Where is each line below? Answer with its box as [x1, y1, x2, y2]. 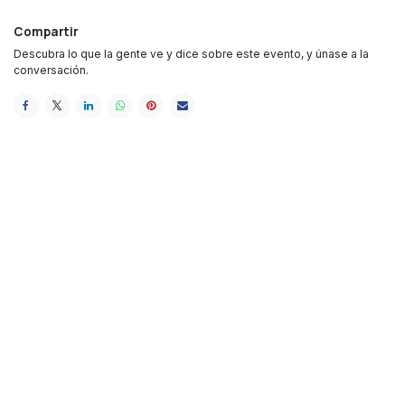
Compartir [14, 23, 79, 40]
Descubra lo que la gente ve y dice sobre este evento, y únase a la [14, 46, 369, 61]
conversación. [14, 62, 89, 77]
